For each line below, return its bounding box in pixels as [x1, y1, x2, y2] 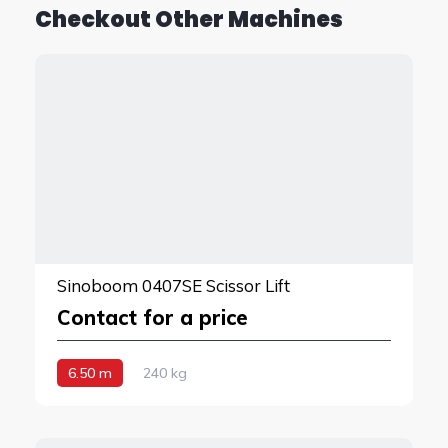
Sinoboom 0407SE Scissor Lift [57, 274, 290, 296]
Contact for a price [57, 304, 248, 330]
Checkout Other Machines [35, 4, 343, 35]
